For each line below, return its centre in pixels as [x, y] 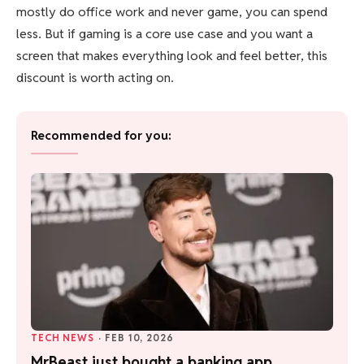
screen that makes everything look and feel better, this [172, 55]
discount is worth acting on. [95, 77]
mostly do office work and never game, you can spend [172, 11]
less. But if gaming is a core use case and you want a [165, 33]
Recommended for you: [102, 135]
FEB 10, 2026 [139, 337]
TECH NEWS [63, 337]
